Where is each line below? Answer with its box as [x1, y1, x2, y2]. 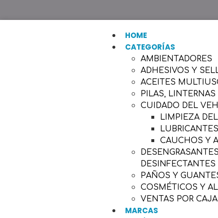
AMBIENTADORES [141, 54, 213, 64]
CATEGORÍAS [125, 42, 176, 53]
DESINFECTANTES [141, 160, 216, 169]
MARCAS [125, 205, 159, 216]
